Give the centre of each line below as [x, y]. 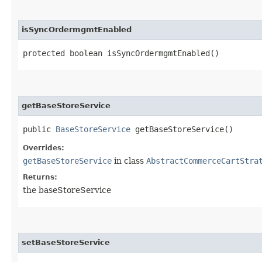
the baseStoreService [67, 190]
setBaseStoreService [66, 242]
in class [129, 161]
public [39, 129]
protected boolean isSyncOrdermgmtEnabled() [121, 53]
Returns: [40, 177]
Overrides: [44, 148]
